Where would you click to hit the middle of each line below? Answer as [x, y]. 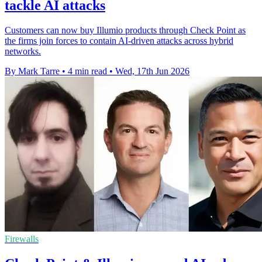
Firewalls [22, 239]
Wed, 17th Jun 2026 [152, 71]
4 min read [87, 71]
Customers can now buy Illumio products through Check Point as [125, 30]
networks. [23, 51]
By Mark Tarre [32, 71]
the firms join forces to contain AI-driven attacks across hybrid [119, 41]
